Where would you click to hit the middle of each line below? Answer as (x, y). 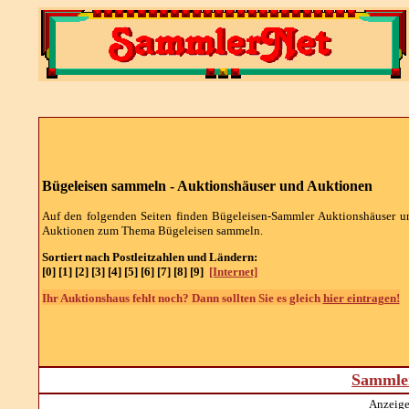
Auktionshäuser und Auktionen (274, 186)
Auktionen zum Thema (100, 230)
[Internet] (233, 271)
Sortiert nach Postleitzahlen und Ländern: (151, 257)
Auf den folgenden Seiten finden (127, 215)
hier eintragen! (361, 299)
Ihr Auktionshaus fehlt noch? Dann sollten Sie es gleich (182, 299)
